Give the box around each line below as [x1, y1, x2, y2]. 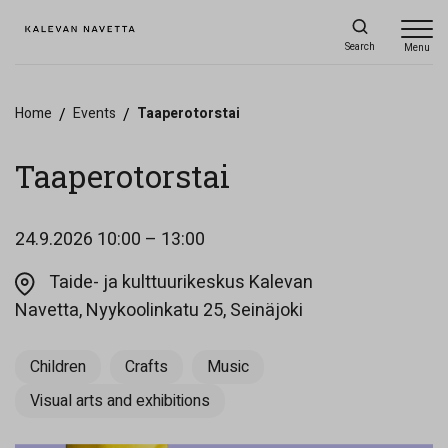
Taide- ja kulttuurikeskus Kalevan [49, 269, 313, 296]
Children [30, 355, 86, 379]
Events [73, 103, 116, 124]
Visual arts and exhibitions [30, 389, 210, 413]
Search [345, 40, 375, 54]
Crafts [125, 355, 168, 379]
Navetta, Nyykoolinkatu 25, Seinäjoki [15, 297, 303, 324]
